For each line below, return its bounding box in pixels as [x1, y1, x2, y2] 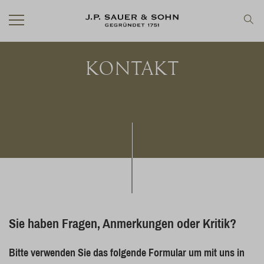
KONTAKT [85, 57, 179, 80]
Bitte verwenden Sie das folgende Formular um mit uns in [9, 247, 245, 259]
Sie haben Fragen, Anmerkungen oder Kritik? [9, 217, 236, 231]
